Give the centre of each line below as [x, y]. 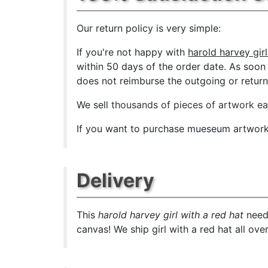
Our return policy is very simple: [149, 28]
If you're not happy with [133, 52]
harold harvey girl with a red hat [171, 215]
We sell [94, 105]
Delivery [116, 180]
